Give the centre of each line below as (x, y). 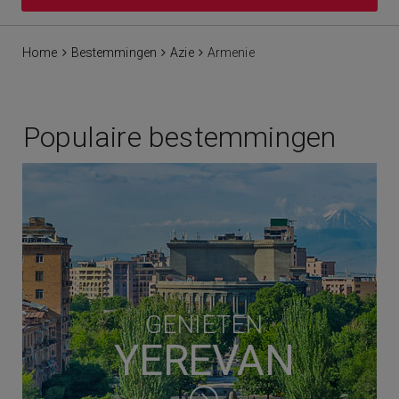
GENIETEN (204, 325)
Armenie (229, 53)
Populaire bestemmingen (180, 137)
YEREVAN (204, 360)
